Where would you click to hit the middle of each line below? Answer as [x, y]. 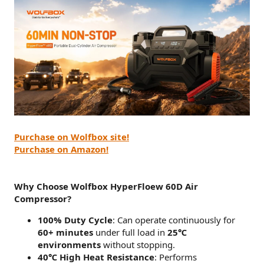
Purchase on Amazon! [61, 149]
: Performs [176, 257]
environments [69, 245]
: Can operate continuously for [174, 220]
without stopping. [138, 245]
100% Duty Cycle [75, 220]
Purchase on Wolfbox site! [72, 137]
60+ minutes [65, 232]
